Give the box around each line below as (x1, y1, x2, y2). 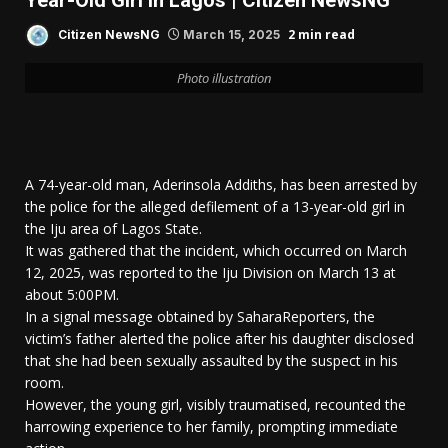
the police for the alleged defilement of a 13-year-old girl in (25, 197, 405, 217)
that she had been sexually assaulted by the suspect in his (25, 351, 398, 371)
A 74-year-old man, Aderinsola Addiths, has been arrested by (25, 175, 417, 195)
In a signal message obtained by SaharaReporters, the (25, 307, 375, 327)
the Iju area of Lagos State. (25, 219, 202, 239)
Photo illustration (177, 69, 271, 88)
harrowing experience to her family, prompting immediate (25, 417, 398, 437)
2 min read (288, 25, 355, 43)
